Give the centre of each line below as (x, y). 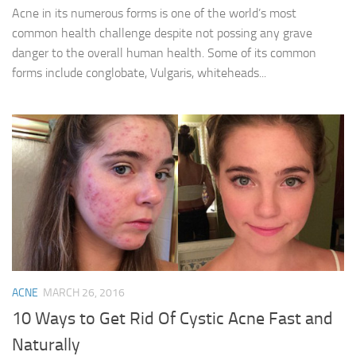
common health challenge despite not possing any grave (162, 33)
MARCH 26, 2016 (84, 292)
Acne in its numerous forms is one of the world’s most (154, 13)
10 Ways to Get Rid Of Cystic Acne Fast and (172, 318)
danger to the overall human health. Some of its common (164, 52)
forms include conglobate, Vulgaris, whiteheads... (139, 72)
